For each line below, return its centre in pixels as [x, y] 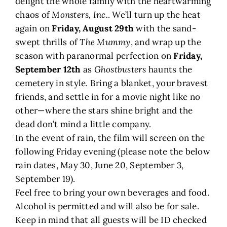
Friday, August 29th [93, 29]
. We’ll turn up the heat [154, 15]
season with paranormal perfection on [94, 56]
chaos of [34, 15]
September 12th [48, 70]
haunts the [169, 70]
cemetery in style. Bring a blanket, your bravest [112, 83]
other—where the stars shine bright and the [104, 111]
